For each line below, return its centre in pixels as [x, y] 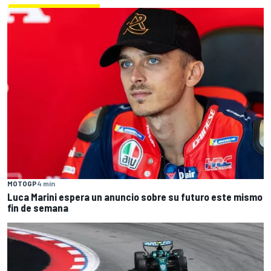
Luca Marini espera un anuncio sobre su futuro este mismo [135, 196]
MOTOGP [22, 183]
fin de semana [38, 207]
